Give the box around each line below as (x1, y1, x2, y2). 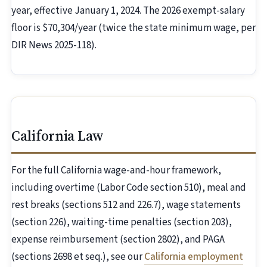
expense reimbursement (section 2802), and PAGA (11, 232, 225, 247)
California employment (144, 250, 243, 265)
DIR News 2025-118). (11, 38, 97, 53)
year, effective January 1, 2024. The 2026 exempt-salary (11, 4, 245, 18)
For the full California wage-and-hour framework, (11, 163, 221, 178)
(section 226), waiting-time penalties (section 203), (11, 215, 232, 230)
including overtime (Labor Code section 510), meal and (11, 181, 246, 195)
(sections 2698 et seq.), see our (11, 250, 144, 265)
